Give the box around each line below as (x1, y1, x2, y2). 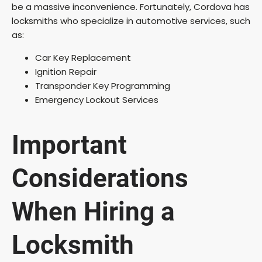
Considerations (12, 163, 188, 194)
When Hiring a (12, 196, 175, 227)
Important (12, 129, 127, 160)
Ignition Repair (35, 65, 96, 78)
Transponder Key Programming (35, 80, 170, 92)
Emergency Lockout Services (35, 94, 158, 106)
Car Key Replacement (35, 51, 131, 64)
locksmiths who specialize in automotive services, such (12, 15, 250, 27)
